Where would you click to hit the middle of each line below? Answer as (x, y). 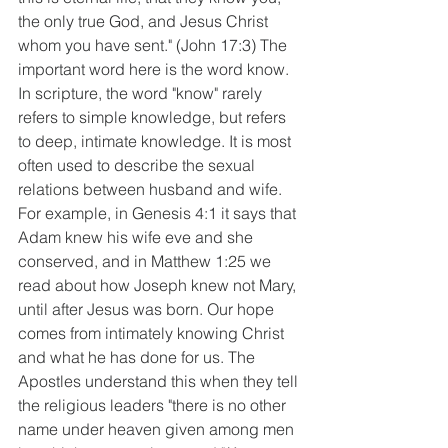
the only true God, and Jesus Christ (145, 20)
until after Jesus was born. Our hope (148, 308)
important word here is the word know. (155, 68)
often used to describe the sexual (138, 164)
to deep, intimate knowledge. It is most (156, 140)
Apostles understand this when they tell (160, 380)
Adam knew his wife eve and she (137, 236)
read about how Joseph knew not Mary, (159, 284)
